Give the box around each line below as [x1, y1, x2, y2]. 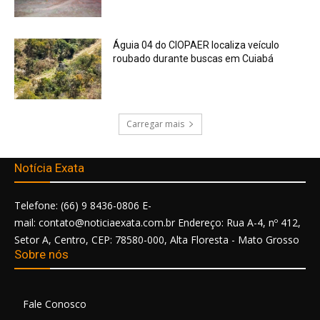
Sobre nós [14, 247, 69, 262]
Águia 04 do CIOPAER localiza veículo [113, 39, 280, 51]
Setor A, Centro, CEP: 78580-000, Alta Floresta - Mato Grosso [14, 233, 299, 247]
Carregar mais [126, 118, 184, 131]
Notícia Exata [14, 161, 84, 176]
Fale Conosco [23, 297, 86, 311]
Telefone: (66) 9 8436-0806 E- [14, 199, 151, 213]
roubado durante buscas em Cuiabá [113, 52, 274, 64]
